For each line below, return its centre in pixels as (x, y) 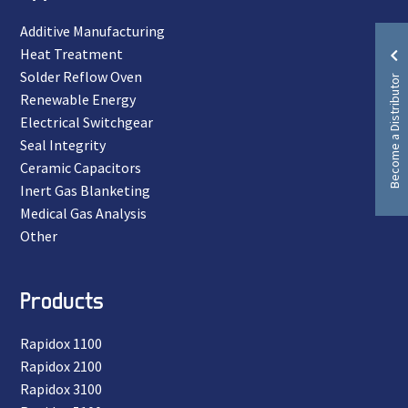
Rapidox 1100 (61, 343)
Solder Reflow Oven (81, 77)
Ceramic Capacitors (81, 168)
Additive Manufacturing (92, 31)
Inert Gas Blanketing (85, 191)
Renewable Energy (78, 100)
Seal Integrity (63, 145)
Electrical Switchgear (87, 122)
